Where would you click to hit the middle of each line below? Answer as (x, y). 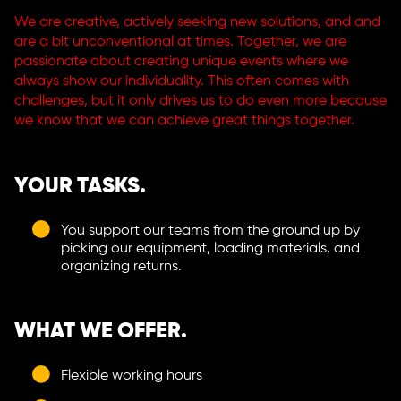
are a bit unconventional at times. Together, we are (180, 42)
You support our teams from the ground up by (210, 231)
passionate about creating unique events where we (181, 62)
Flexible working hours (132, 376)
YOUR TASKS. (80, 186)
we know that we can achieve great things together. (184, 121)
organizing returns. (121, 267)
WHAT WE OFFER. (101, 331)
